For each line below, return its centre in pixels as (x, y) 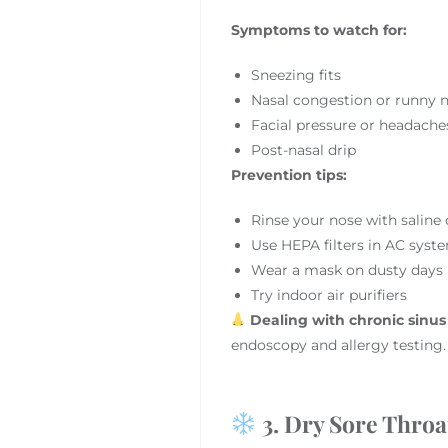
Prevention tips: (288, 174)
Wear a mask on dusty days (346, 269)
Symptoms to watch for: (318, 29)
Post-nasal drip (303, 149)
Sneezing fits (295, 74)
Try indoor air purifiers (328, 294)
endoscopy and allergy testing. (338, 344)
